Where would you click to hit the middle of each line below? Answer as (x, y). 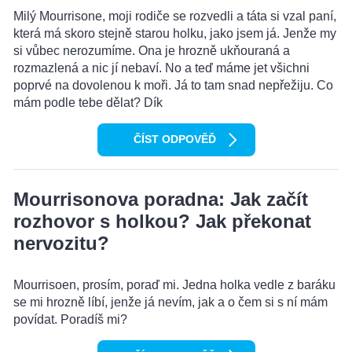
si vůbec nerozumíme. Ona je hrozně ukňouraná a (152, 51)
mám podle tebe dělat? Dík (88, 103)
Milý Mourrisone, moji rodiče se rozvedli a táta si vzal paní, (175, 16)
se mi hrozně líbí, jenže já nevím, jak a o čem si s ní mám (170, 302)
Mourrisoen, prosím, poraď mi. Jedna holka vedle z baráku (174, 285)
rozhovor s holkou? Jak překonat (162, 222)
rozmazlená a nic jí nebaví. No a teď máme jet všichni (161, 68)
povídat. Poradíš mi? (70, 320)
